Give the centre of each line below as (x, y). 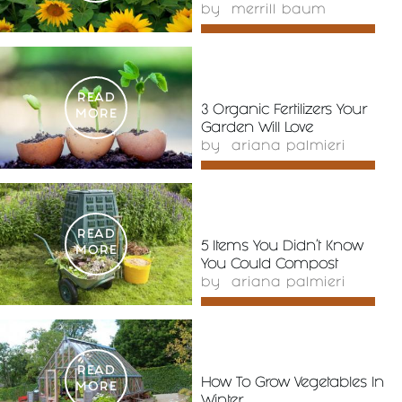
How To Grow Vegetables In (293, 383)
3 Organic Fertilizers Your (284, 110)
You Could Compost (270, 265)
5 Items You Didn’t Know (282, 247)
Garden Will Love (257, 128)
